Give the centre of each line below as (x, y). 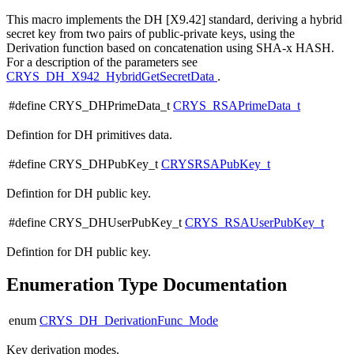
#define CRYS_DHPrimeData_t (91, 105)
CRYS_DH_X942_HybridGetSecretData (112, 76)
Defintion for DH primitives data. (89, 134)
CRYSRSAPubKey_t (216, 164)
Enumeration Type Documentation (147, 285)
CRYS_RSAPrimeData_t (237, 105)
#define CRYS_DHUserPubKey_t (97, 222)
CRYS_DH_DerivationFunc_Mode (129, 321)
